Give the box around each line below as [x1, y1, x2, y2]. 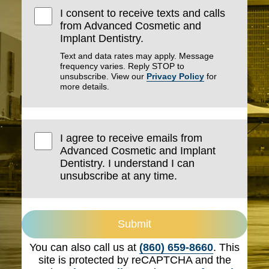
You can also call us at [29, 241, 139, 253]
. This [213, 241, 240, 253]
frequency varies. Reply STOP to [60, 61, 185, 71]
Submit [118, 217, 151, 230]
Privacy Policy [147, 71, 205, 81]
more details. [60, 81, 110, 91]
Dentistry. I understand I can [60, 157, 195, 169]
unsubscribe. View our [60, 71, 147, 81]
